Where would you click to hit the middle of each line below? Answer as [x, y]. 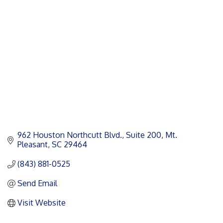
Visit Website [42, 203]
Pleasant [33, 145]
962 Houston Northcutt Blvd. [70, 135]
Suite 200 [144, 135]
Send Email [37, 183]
